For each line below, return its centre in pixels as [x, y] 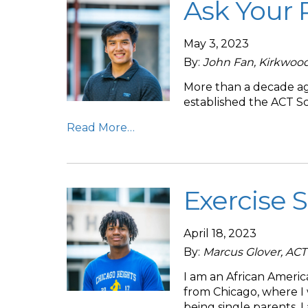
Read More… [101, 128]
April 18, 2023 [220, 233]
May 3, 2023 [216, 44]
